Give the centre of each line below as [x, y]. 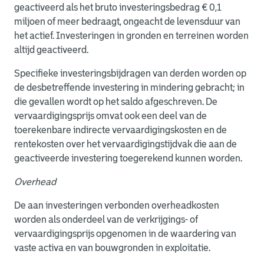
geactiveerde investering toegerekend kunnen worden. [129, 158]
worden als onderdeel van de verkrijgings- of [106, 220]
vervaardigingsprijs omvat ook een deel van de [110, 116]
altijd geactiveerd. [51, 50]
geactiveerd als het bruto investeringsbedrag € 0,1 [118, 7]
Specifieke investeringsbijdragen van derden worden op [130, 73]
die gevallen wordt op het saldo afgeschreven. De [116, 102]
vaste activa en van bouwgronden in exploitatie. [112, 248]
